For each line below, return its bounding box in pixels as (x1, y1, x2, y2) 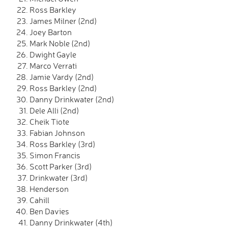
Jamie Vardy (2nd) (30, 72, 94, 82)
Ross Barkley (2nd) (30, 83, 97, 93)
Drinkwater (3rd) (30, 173, 88, 183)
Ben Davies (30, 206, 69, 216)
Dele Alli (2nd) (30, 105, 79, 116)
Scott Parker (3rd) (30, 161, 92, 172)
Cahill (30, 195, 49, 205)
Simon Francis (30, 150, 80, 160)
